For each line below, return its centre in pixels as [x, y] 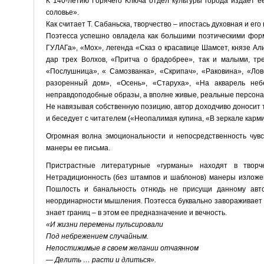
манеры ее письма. [78, 148]
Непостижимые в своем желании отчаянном [122, 248]
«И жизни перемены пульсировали [104, 224]
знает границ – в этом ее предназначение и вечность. [136, 212]
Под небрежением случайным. [97, 236]
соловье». [62, 12]
